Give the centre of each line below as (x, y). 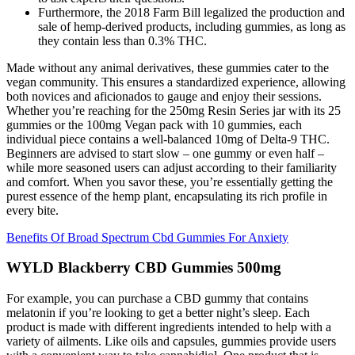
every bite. (32, 210)
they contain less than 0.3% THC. (122, 40)
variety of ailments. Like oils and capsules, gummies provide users (171, 342)
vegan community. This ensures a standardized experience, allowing (176, 82)
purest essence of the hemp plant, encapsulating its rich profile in (167, 196)
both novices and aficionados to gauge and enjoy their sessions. (164, 96)
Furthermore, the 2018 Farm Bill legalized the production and (191, 12)
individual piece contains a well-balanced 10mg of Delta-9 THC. (168, 139)
